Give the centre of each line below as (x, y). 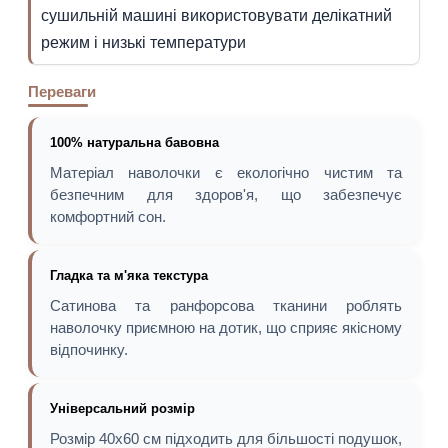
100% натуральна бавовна (134, 142)
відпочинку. (89, 349)
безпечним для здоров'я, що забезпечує (226, 194)
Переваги (62, 91)
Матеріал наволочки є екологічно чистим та (226, 172)
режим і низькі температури (143, 42)
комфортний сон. (108, 216)
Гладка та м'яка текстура (129, 275)
